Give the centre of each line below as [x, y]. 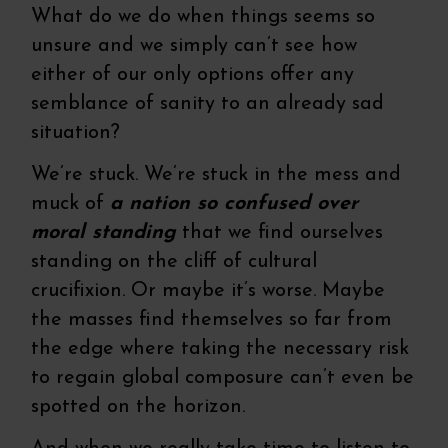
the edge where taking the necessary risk [220, 349]
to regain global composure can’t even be [223, 378]
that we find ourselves [280, 233]
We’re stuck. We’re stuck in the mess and [216, 175]
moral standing [104, 233]
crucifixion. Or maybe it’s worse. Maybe [208, 291]
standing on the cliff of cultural [174, 262]
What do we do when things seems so [203, 17]
